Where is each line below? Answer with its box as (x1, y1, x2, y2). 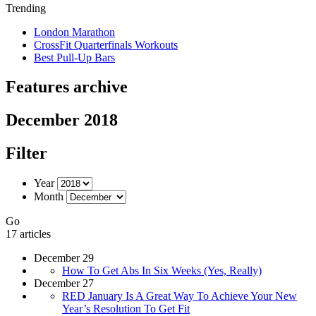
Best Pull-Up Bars (34, 51, 115, 63)
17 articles (6, 228, 51, 241)
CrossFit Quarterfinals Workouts (34, 38, 178, 51)
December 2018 (6, 111, 118, 130)
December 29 (34, 252, 94, 265)
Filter (6, 144, 47, 163)
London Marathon (34, 25, 115, 38)
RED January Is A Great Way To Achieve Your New (62, 290, 297, 303)
